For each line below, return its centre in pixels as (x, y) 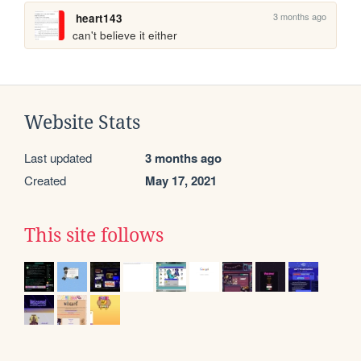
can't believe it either (125, 35)
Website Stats (82, 123)
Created (45, 180)
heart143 (99, 18)
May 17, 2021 (181, 181)
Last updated (58, 158)
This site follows (94, 236)
